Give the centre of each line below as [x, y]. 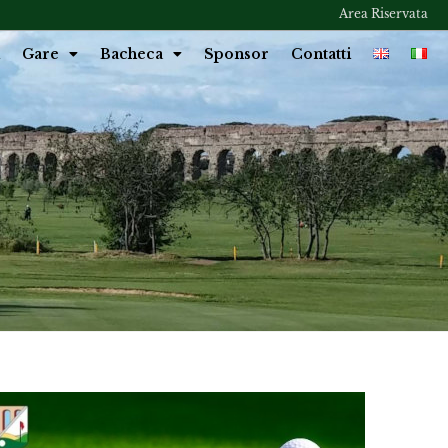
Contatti [321, 53]
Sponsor [236, 53]
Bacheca [131, 53]
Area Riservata [383, 13]
